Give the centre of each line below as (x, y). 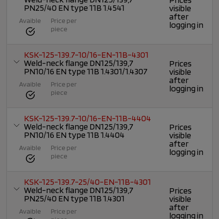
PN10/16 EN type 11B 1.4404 (75, 135)
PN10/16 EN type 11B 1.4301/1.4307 (86, 71)
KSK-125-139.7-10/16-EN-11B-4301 (87, 55)
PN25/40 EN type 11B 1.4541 (75, 8)
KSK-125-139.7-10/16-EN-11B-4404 (88, 118)
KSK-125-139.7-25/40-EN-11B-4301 (88, 182)
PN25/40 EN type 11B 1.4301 (75, 198)
